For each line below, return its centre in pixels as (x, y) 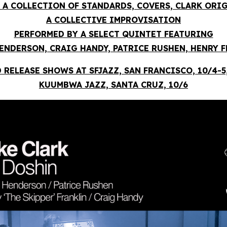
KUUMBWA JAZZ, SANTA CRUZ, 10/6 (113, 84)
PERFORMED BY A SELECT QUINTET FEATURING (113, 34)
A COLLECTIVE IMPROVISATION (113, 20)
